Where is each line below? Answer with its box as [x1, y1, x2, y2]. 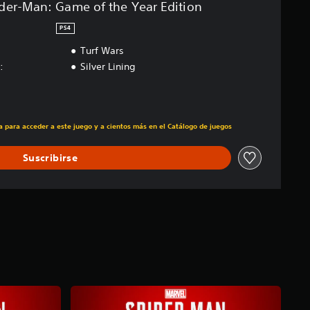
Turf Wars [80, 44, 124, 57]
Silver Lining [80, 60, 136, 73]
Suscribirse [22, 151, 78, 164]
